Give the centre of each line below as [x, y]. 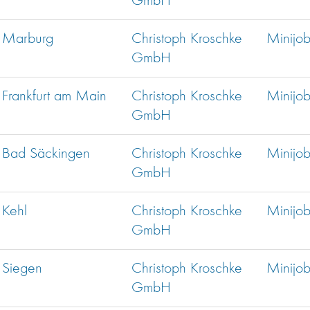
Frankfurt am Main [54, 97]
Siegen [22, 269]
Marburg [28, 39]
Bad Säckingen [46, 154]
